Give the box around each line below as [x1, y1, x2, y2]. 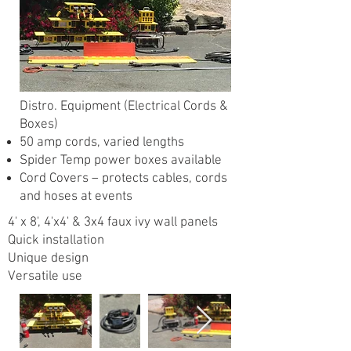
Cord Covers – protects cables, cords [20, 171, 227, 186]
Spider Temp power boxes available [20, 153, 222, 168]
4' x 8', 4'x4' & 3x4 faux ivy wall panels [8, 215, 218, 230]
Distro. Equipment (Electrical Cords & [20, 99, 228, 114]
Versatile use [8, 269, 82, 284]
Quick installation [8, 233, 104, 248]
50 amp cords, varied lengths [20, 135, 184, 150]
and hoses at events [20, 189, 132, 204]
